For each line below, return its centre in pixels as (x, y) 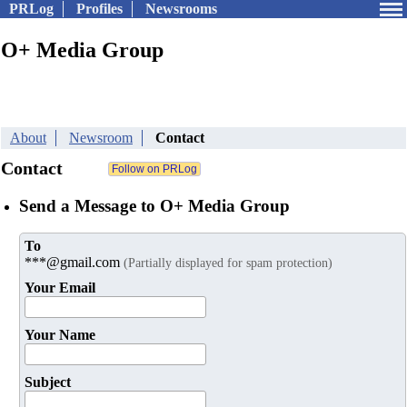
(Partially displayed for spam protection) (228, 263)
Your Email (60, 288)
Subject (48, 382)
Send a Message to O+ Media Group (154, 205)
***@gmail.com (74, 263)
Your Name (60, 335)
